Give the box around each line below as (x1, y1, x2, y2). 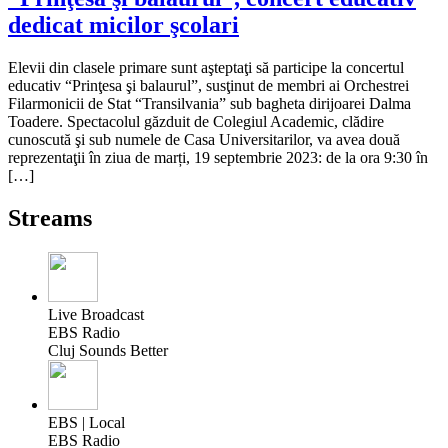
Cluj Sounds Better (48, 342, 168, 360)
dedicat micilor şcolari (8, 12, 239, 39)
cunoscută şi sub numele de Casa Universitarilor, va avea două (8, 131, 400, 149)
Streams (8, 205, 92, 232)
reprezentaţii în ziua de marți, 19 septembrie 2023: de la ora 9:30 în (8, 149, 428, 167)
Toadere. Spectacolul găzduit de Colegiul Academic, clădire (8, 113, 384, 131)
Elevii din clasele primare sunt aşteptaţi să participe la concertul (8, 59, 404, 77)
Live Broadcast (48, 306, 144, 324)
